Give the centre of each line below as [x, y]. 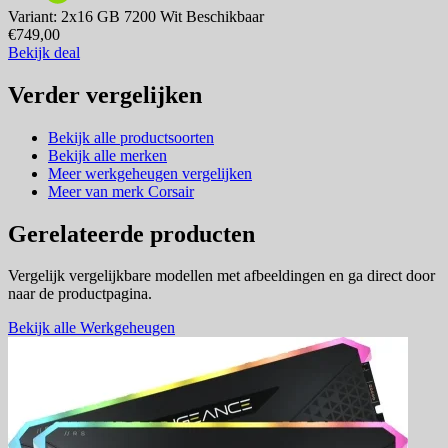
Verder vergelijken [105, 94]
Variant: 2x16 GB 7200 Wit [97, 16]
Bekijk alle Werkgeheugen [91, 328]
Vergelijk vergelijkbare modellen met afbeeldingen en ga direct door [221, 276]
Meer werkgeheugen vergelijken [150, 173]
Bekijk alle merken [107, 155]
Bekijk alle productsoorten [131, 137]
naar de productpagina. [80, 294]
